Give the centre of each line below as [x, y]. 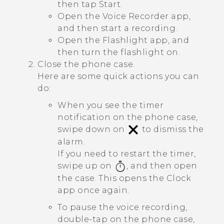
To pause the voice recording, [122, 207]
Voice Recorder [135, 16]
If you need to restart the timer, [127, 154]
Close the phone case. [86, 64]
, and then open [162, 166]
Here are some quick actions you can [118, 76]
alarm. [71, 142]
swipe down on [92, 129]
